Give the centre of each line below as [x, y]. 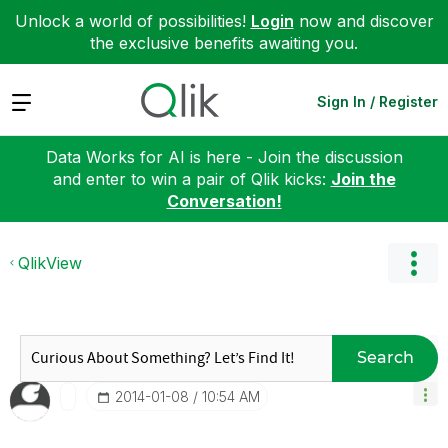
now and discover [363, 21]
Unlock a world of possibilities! [132, 21]
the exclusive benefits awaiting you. [224, 43]
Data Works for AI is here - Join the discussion [224, 156]
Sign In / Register [377, 101]
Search [385, 357]
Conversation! [224, 200]
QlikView [50, 262]
